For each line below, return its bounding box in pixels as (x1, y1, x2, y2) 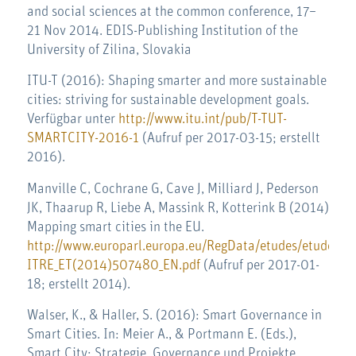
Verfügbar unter (26, 112, 118, 127)
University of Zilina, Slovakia (26, 42, 192, 57)
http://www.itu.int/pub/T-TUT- (118, 112, 287, 127)
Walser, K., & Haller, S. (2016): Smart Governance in (26, 308, 322, 323)
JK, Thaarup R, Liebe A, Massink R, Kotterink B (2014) (26, 200, 329, 215)
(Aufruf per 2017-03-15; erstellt (138, 131, 320, 146)
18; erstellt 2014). (26, 277, 130, 292)
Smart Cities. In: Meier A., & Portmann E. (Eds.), (26, 327, 296, 342)
